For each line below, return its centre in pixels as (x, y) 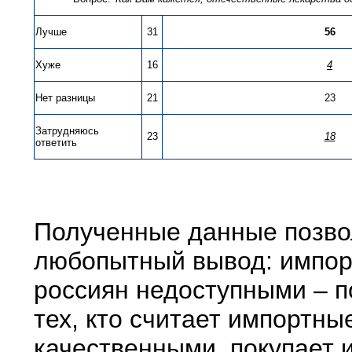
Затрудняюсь (67, 130)
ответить (56, 142)
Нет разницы (65, 97)
